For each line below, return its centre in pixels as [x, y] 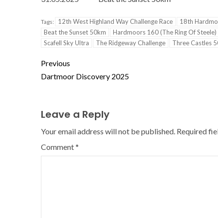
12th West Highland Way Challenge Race [115, 22]
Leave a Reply [75, 115]
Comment [58, 147]
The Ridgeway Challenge [131, 43]
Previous [55, 63]
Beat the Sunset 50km [75, 32]
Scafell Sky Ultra [66, 43]
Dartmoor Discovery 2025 [85, 76]
